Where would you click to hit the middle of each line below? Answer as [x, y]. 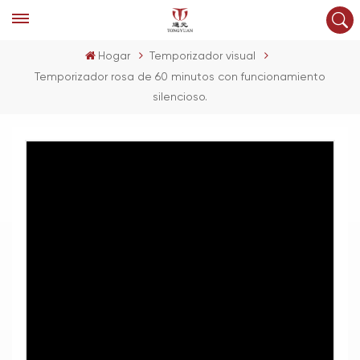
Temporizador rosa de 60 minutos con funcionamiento [180, 77]
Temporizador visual [203, 56]
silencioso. [180, 97]
